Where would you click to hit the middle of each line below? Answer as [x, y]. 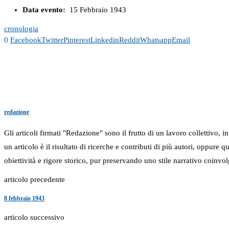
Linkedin [105, 40]
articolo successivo [34, 217]
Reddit [130, 40]
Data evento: [44, 9]
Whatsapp [156, 40]
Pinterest [77, 40]
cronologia [21, 28]
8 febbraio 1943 [24, 199]
